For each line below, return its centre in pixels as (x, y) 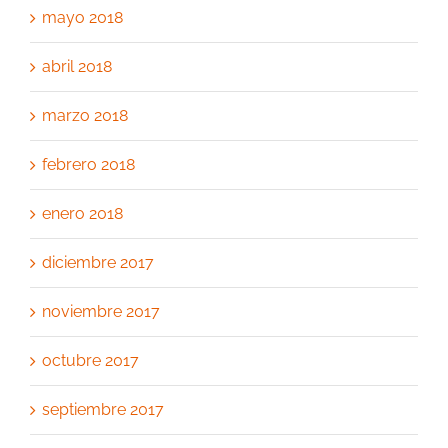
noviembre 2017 (101, 311)
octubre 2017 (90, 360)
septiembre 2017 (103, 409)
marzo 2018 (85, 115)
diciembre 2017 (98, 262)
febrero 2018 (88, 164)
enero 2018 (82, 213)
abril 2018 (77, 66)
